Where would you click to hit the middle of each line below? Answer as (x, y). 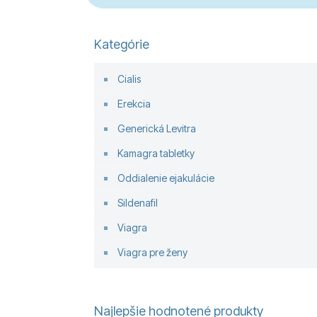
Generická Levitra (157, 128)
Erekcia (134, 104)
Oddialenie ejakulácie (166, 178)
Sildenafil (138, 203)
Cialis (129, 79)
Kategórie (122, 44)
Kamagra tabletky (156, 153)
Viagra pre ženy (152, 252)
